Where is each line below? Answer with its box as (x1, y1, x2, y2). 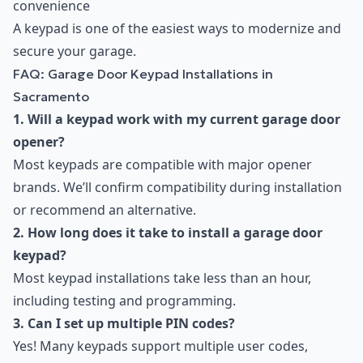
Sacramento (13, 88, 89, 105)
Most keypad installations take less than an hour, (13, 269, 311, 288)
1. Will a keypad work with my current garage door (13, 110, 340, 129)
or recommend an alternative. (13, 201, 196, 220)
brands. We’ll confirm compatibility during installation (13, 178, 342, 197)
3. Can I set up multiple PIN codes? (13, 314, 235, 333)
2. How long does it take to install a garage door (13, 224, 322, 242)
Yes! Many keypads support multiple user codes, (13, 337, 308, 356)
